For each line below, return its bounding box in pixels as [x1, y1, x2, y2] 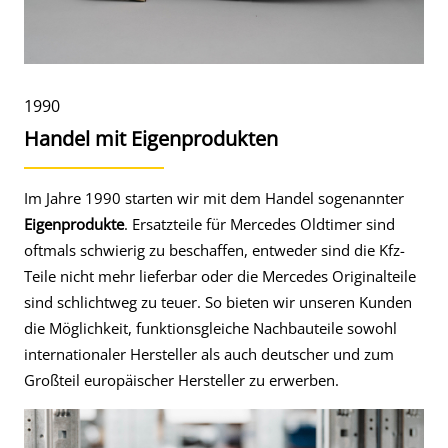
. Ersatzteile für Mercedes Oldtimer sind [124, 214, 395, 234]
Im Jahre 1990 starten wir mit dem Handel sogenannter [24, 188, 404, 208]
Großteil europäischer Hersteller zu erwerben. [24, 370, 339, 390]
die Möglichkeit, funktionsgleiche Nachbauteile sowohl [24, 318, 397, 338]
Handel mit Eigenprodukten [24, 125, 278, 152]
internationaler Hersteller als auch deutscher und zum [24, 344, 394, 364]
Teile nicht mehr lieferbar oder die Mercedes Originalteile [24, 266, 416, 286]
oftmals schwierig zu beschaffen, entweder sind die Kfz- [24, 240, 405, 260]
